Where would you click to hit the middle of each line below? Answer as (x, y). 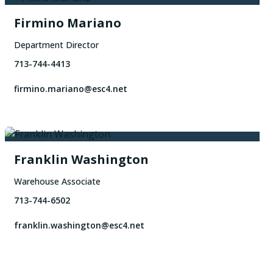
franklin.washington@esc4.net (79, 225)
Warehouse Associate (57, 182)
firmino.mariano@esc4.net (70, 89)
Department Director (56, 45)
